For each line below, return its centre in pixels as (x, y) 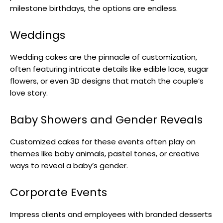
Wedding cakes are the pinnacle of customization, (104, 57)
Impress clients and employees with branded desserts (111, 214)
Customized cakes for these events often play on (103, 141)
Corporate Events (58, 192)
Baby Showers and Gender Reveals (106, 119)
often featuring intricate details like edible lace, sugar (109, 69)
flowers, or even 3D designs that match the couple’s (107, 81)
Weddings (38, 35)
